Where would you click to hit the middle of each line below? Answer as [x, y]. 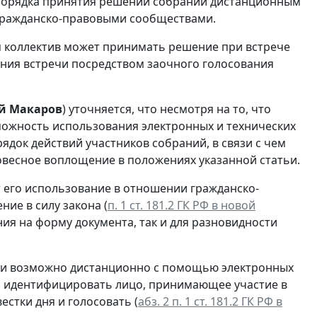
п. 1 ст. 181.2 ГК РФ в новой [181, 206]
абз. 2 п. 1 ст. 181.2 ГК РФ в [210, 302]
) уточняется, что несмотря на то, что [167, 109]
